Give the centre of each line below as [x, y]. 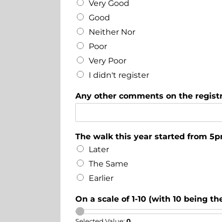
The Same [108, 164]
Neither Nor [112, 32]
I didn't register [119, 75]
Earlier [101, 178]
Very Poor [107, 60]
